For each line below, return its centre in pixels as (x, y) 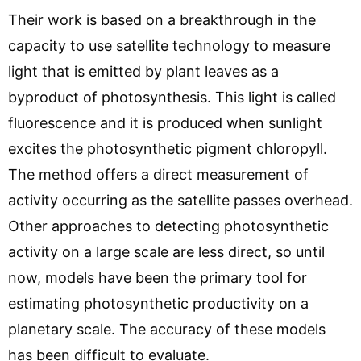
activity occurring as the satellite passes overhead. (180, 200)
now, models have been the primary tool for (158, 277)
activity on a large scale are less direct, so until (166, 251)
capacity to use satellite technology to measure (169, 45)
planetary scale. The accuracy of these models (167, 329)
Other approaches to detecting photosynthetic (168, 226)
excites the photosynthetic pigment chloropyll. (168, 148)
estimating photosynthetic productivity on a (158, 303)
